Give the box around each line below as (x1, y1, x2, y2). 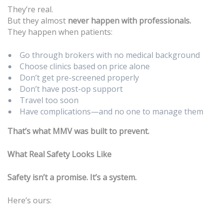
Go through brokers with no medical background (20, 50, 200, 61)
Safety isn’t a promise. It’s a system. (7, 172, 137, 183)
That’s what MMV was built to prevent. (7, 126, 149, 137)
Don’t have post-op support (20, 83, 123, 95)
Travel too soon (20, 95, 79, 106)
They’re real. (7, 4, 53, 15)
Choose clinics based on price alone (20, 61, 150, 72)
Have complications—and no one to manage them (20, 106, 203, 117)
